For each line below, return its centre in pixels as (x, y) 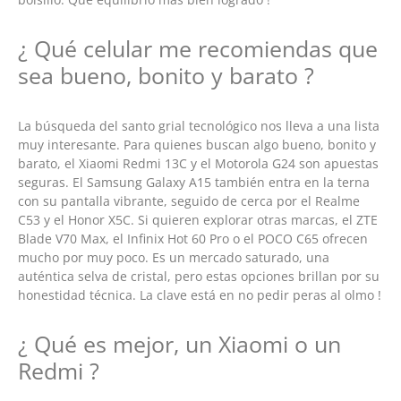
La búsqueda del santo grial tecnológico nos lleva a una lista (199, 125)
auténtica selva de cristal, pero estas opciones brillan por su (199, 276)
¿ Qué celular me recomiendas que (198, 48)
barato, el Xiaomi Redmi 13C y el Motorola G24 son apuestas (198, 163)
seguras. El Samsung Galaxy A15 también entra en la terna (194, 182)
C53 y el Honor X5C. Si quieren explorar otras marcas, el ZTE (198, 219)
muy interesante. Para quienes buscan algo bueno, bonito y (197, 144)
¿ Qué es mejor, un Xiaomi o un (179, 344)
